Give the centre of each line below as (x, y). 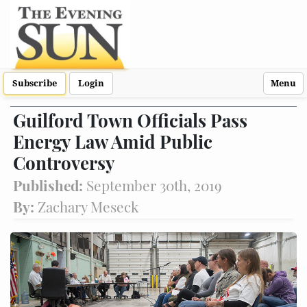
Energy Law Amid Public (113, 142)
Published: (50, 185)
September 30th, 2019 (154, 185)
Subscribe (35, 83)
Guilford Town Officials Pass (130, 120)
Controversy (64, 163)
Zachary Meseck (88, 206)
